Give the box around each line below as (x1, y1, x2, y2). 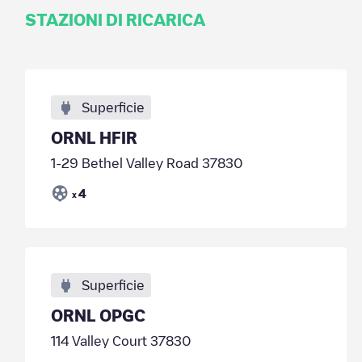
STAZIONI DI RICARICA (24, 11, 205, 27)
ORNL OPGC (50, 307, 145, 323)
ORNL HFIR (50, 129, 137, 145)
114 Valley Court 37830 (50, 335, 192, 347)
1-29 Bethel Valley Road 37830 (50, 157, 243, 170)
